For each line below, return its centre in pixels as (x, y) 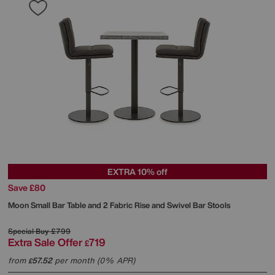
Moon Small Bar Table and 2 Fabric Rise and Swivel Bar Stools (119, 205)
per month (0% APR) (94, 260)
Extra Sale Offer (45, 242)
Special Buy (29, 231)
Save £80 (27, 187)
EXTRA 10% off (137, 171)
